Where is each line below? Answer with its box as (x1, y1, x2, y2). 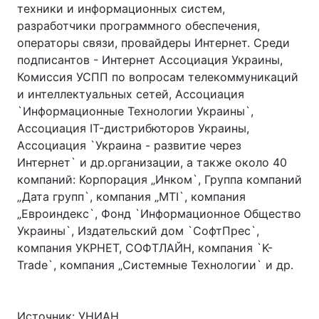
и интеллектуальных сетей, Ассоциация (17, 87, 244, 101)
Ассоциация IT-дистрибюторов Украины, (17, 121, 249, 135)
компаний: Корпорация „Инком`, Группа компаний (17, 172, 302, 187)
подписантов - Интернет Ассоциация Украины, (17, 53, 283, 67)
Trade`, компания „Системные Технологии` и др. (17, 258, 293, 272)
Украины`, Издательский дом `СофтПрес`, (17, 224, 259, 238)
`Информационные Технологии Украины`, (17, 104, 253, 118)
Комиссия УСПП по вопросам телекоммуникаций (17, 70, 298, 84)
